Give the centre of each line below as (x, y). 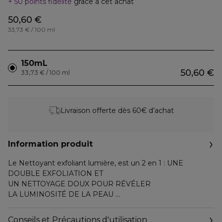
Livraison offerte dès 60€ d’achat (117, 110)
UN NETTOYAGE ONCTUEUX (59, 215)
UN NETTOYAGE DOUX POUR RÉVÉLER (80, 184)
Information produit (50, 144)
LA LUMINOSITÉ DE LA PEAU (62, 194)
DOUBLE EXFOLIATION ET (56, 173)
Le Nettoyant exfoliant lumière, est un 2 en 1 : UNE (96, 163)
